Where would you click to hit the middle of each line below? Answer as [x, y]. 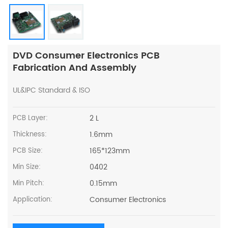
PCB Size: [28, 151]
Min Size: [27, 167]
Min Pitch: [28, 184]
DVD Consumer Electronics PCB [86, 56]
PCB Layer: [30, 119]
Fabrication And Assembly [75, 68]
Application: [33, 200]
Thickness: [30, 135]
